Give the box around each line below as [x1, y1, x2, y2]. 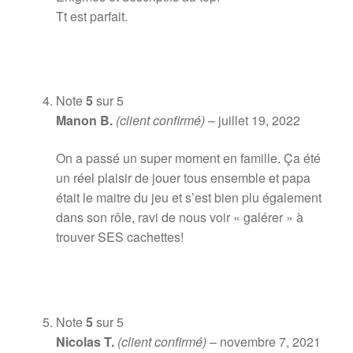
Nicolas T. [55, 332, 117, 351]
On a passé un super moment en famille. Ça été [55, 149, 321, 168]
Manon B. [55, 111, 116, 130]
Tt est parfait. [55, 6, 128, 25]
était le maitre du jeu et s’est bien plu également [55, 188, 321, 207]
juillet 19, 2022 [217, 111, 300, 130]
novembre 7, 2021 [219, 332, 321, 351]
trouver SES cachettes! [55, 228, 184, 247]
